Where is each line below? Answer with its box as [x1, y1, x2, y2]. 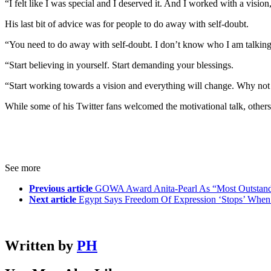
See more [5, 163, 41, 174]
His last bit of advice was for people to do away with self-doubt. [5, 19, 249, 30]
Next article [29, 194, 76, 205]
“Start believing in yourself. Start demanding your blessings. [5, 60, 233, 71]
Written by [5, 238, 77, 254]
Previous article [29, 183, 93, 194]
